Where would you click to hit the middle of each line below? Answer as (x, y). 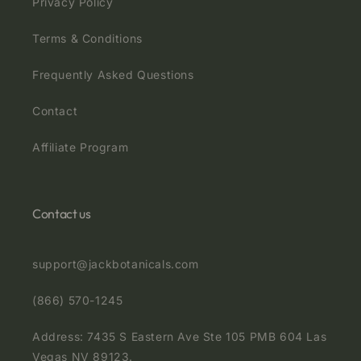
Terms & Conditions (87, 39)
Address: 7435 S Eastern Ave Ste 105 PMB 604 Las (180, 337)
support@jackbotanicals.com (116, 264)
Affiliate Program (81, 147)
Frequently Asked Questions (113, 75)
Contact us (62, 214)
